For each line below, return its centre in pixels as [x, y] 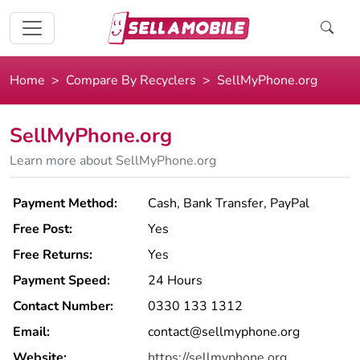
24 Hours [175, 281]
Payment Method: [65, 204]
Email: [31, 332]
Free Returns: [53, 255]
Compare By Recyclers [131, 81]
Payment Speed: [61, 281]
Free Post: [43, 229]
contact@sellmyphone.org [224, 332]
